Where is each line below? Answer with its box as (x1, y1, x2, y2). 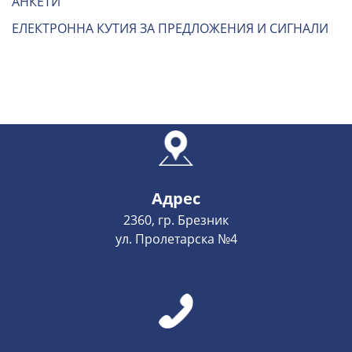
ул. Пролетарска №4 (115, 230, 237, 247)
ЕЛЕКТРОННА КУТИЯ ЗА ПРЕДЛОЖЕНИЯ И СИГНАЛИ (12, 20, 328, 37)
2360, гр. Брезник (123, 211, 229, 229)
